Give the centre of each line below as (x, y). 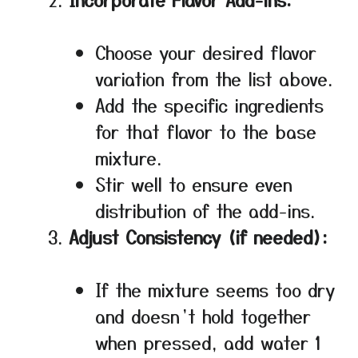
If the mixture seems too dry (215, 289)
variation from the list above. (214, 78)
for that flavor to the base (206, 131)
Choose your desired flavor (206, 52)
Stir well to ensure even (194, 183)
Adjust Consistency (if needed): (198, 236)
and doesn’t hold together (203, 315)
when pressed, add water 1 (208, 342)
